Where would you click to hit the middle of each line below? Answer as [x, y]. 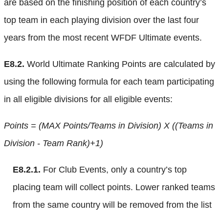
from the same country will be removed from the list [112, 205]
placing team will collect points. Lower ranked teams [114, 187]
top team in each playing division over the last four [101, 20]
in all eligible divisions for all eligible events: [88, 99]
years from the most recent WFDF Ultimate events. [103, 37]
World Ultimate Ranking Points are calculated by [120, 64]
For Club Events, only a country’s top [114, 169]
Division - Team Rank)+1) [54, 143]
